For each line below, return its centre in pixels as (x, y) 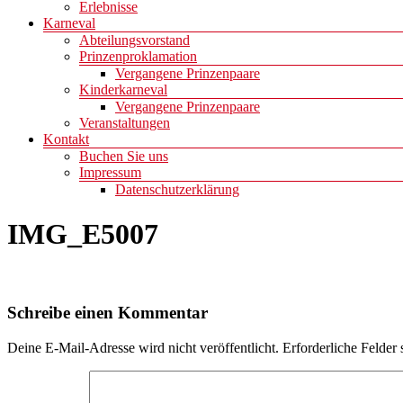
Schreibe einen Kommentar (107, 313)
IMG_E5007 (83, 233)
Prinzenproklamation (138, 57)
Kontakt (66, 139)
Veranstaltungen (125, 123)
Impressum (110, 173)
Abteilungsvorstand (134, 40)
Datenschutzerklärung (177, 190)
